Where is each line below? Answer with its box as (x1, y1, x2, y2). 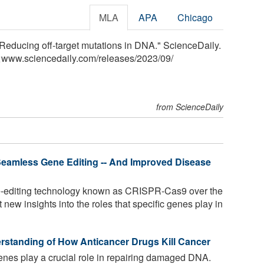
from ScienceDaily (156, 100, 224, 113)
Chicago (177, 10, 213, 24)
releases (98, 51, 134, 65)
